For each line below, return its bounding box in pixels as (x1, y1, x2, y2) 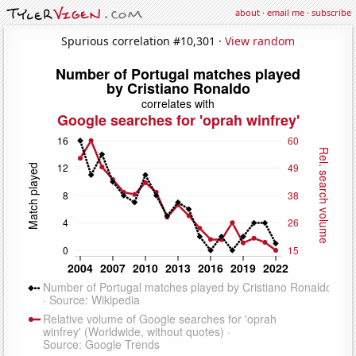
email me (267, 6, 304, 18)
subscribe (311, 6, 351, 18)
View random (225, 33, 295, 48)
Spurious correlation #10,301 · (61, 33, 225, 48)
